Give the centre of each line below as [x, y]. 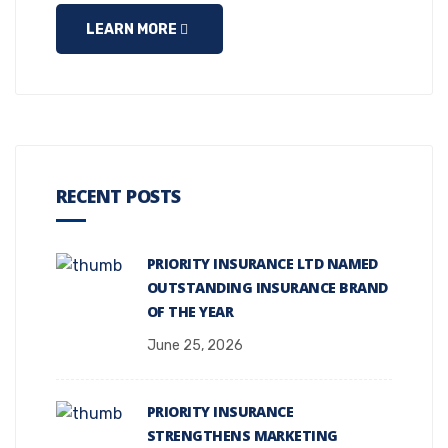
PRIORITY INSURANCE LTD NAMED [262, 263]
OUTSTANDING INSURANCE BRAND [267, 287]
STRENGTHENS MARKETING [242, 435]
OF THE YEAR [190, 311]
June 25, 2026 [195, 345]
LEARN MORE [133, 29]
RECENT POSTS [118, 196]
